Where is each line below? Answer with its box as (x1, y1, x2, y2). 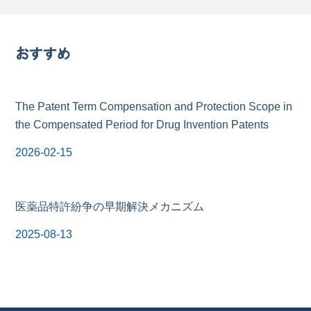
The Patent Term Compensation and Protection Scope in (15, 101, 293, 112)
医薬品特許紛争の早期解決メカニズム (15, 201, 205, 212)
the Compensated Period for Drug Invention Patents (15, 119, 269, 131)
